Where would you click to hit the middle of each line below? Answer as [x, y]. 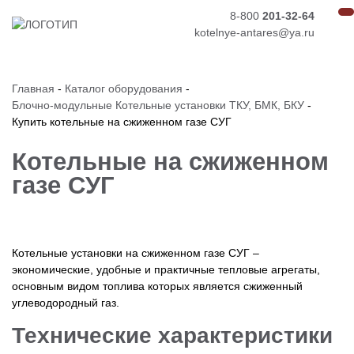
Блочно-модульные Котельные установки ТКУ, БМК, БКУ [158, 105]
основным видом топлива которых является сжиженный [157, 286]
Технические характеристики [172, 335]
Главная [33, 88]
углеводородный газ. [66, 302]
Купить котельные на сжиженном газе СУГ [122, 122]
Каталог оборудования [124, 88]
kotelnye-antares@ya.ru [254, 32]
